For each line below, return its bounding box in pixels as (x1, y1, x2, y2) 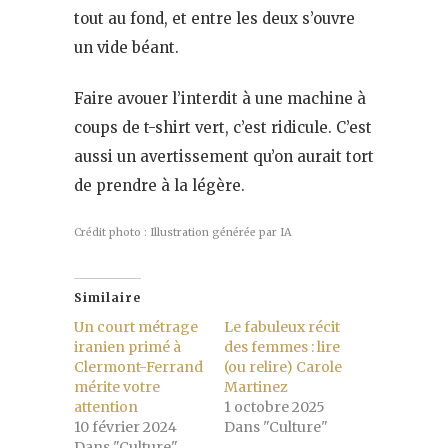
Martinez (224, 378, 288, 397)
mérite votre (74, 378, 160, 397)
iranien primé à (74, 338, 181, 357)
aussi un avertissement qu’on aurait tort (74, 147, 374, 167)
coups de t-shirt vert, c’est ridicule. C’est (74, 118, 372, 138)
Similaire (74, 290, 141, 306)
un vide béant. (74, 38, 179, 58)
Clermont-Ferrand (74, 358, 203, 377)
